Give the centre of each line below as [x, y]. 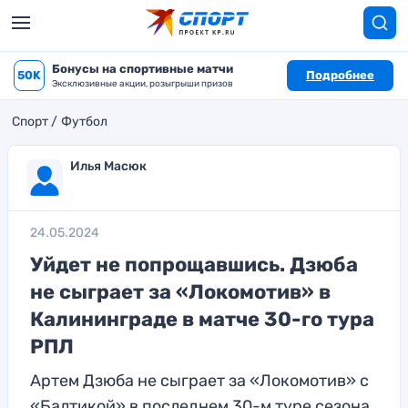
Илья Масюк [108, 166]
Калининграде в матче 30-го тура [202, 319]
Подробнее [340, 75]
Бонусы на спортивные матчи [143, 69]
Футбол [84, 122]
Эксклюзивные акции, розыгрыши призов [143, 84]
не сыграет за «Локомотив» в [180, 292]
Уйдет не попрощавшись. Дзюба [194, 265]
